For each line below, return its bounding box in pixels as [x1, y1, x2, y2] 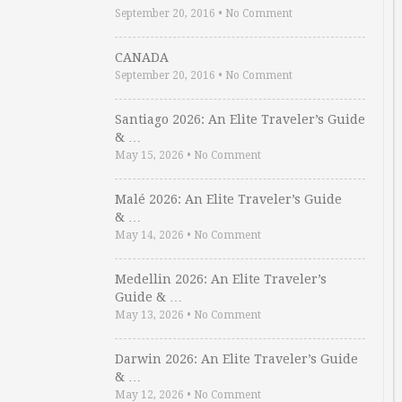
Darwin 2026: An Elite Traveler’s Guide [115, 352, 358, 366]
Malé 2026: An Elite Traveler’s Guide [115, 192, 342, 206]
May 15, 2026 [115, 149, 184, 162]
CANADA [115, 50, 169, 65]
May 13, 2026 [115, 309, 184, 321]
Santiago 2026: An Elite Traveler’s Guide [115, 112, 365, 127]
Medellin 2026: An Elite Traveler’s [115, 272, 327, 286]
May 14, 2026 [115, 229, 184, 241]
